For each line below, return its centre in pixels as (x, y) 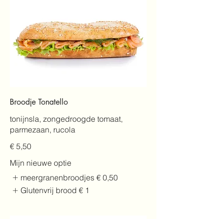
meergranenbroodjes (58, 177)
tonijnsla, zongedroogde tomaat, (66, 119)
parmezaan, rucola (43, 129)
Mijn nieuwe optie (41, 163)
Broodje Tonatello (39, 102)
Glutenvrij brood (49, 190)
